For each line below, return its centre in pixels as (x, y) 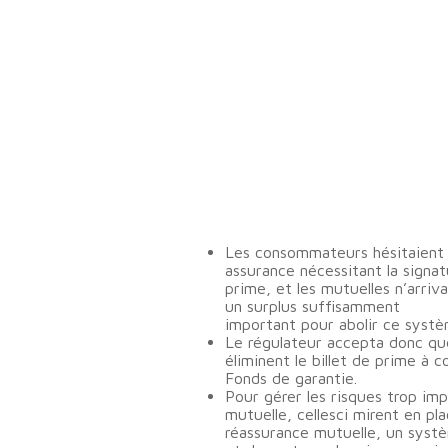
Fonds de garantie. (291, 378)
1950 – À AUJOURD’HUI (292, 200)
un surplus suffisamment (312, 306)
